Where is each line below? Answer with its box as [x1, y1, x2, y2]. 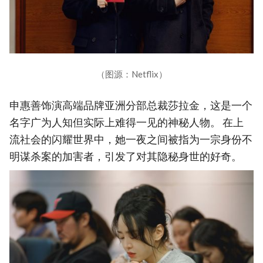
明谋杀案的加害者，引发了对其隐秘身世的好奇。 [9, 150, 242, 163]
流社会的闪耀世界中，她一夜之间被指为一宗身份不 [9, 133, 252, 146]
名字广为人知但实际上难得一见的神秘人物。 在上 [9, 116, 244, 129]
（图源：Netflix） [96, 69, 167, 80]
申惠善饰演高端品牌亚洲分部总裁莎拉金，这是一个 [9, 99, 252, 112]
